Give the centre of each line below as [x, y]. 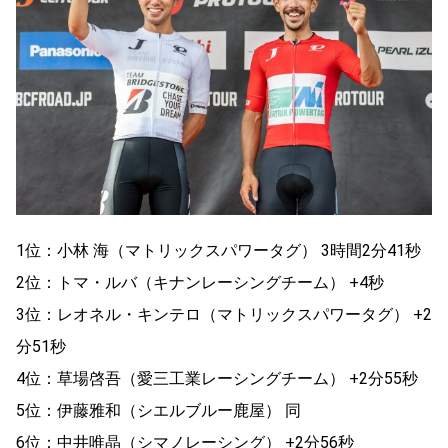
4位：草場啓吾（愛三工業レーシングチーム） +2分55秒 [217, 378]
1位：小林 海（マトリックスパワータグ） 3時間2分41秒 [218, 250]
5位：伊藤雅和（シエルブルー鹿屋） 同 [158, 410]
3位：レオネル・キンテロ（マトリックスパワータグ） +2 [224, 314]
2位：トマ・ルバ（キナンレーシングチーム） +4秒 [200, 282]
